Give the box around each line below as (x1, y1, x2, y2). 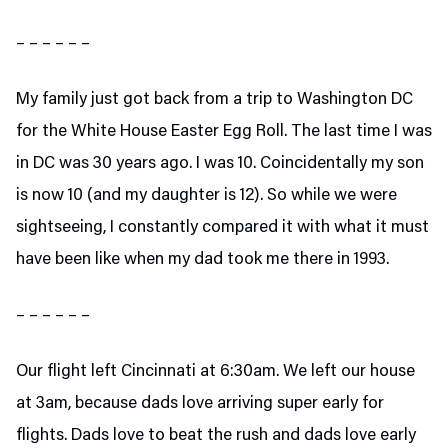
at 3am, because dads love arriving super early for (16, 395, 384, 413)
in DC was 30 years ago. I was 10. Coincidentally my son (16, 155, 424, 173)
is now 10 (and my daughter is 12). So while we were (16, 187, 397, 205)
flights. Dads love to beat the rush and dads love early (16, 427, 416, 445)
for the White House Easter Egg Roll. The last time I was (16, 123, 432, 141)
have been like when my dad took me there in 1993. (16, 251, 393, 269)
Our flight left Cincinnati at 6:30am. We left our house (16, 363, 415, 381)
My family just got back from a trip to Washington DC (16, 91, 413, 109)
